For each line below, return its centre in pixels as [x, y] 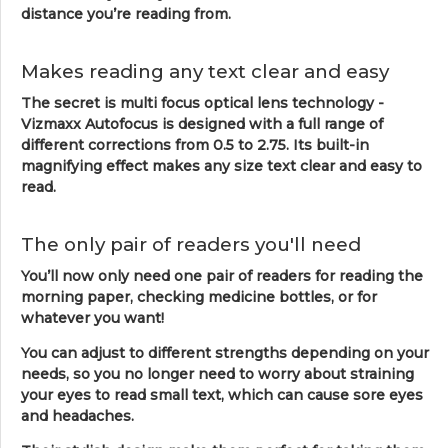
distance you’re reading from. [126, 13]
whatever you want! [92, 317]
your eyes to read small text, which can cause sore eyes [222, 394]
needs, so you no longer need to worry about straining [217, 373]
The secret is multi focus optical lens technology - [202, 102]
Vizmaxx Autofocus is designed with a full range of [202, 123]
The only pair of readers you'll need [191, 244]
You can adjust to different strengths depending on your [225, 352]
